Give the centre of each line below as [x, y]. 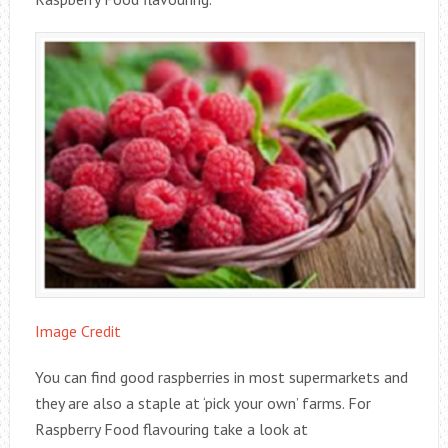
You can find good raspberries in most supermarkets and [221, 377]
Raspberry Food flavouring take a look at [171, 429]
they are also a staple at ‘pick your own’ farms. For [202, 403]
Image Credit [77, 331]
